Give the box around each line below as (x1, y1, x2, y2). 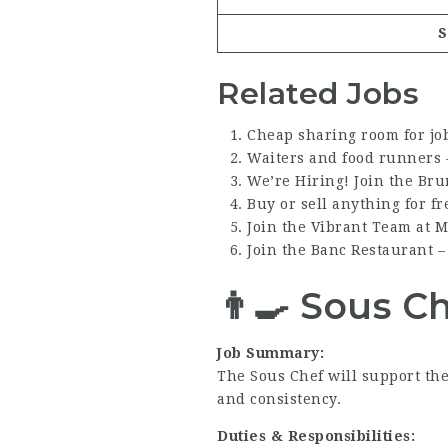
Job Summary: (217, 344, 324, 361)
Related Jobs (217, 75, 419, 113)
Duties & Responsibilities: (217, 427, 415, 444)
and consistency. (217, 390, 341, 407)
